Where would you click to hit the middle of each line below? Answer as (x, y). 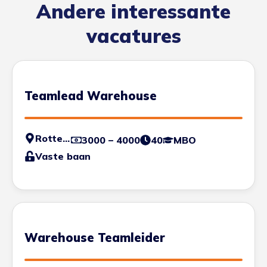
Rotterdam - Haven (66, 138)
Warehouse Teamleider (95, 237)
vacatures (133, 35)
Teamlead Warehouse (91, 95)
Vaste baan (63, 156)
